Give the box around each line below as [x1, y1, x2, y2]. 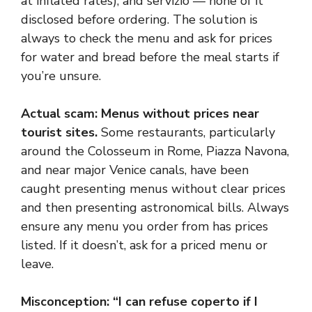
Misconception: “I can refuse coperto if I [21, 293, 258, 310]
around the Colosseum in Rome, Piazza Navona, [21, 143, 289, 159]
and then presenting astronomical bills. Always [21, 199, 289, 216]
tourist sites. [21, 124, 97, 141]
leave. [21, 256, 54, 272]
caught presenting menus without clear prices [21, 180, 286, 197]
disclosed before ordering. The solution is [21, 11, 258, 28]
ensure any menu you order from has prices [21, 218, 268, 235]
